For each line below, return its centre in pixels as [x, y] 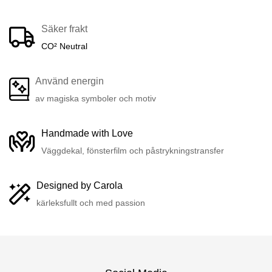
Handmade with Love [87, 133]
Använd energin [70, 81]
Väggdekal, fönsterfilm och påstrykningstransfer [133, 150]
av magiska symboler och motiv [96, 98]
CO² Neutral [64, 46]
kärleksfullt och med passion [91, 202]
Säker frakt [64, 29]
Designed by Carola [80, 185]
